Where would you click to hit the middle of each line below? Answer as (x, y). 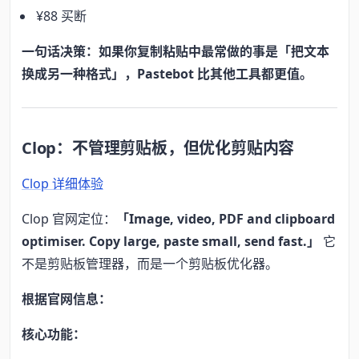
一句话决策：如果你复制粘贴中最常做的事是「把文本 (175, 51)
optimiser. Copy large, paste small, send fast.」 (171, 242)
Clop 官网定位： (69, 219)
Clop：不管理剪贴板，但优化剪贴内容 (158, 148)
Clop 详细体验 (63, 184)
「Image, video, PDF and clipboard (226, 219)
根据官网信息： (67, 299)
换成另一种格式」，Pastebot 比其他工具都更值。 (167, 73)
